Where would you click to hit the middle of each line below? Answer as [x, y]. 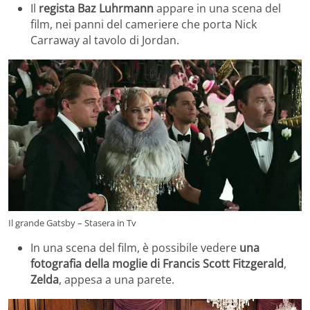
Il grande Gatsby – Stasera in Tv [72, 222]
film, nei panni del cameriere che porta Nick [144, 25]
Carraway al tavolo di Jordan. [105, 40]
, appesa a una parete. [117, 279]
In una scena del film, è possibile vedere [135, 247]
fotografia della [70, 263]
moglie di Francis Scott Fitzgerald [198, 263]
